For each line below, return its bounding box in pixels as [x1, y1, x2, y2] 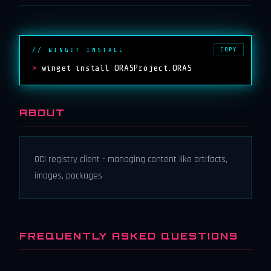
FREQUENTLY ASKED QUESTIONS [19, 230, 238, 242]
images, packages [34, 170, 102, 181]
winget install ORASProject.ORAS [42, 63, 192, 73]
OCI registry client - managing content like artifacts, [34, 154, 227, 165]
